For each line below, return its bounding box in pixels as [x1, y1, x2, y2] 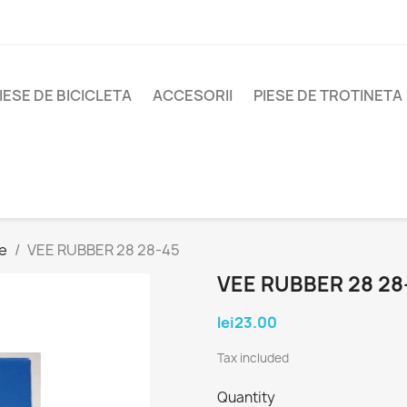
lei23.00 [217, 313, 277, 333]
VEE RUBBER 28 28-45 [27, 240, 180, 261]
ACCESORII [153, 85, 233, 106]
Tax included [217, 350, 289, 367]
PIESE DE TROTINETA [253, 85, 402, 106]
